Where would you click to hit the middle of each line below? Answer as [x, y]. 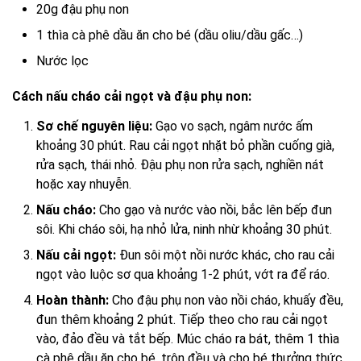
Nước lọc [62, 61]
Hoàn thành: [73, 300]
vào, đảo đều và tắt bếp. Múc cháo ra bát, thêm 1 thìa [188, 338]
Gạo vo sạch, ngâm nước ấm [232, 126]
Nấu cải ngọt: [76, 255]
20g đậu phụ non [83, 10]
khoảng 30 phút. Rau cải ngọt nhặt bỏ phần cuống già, [185, 145]
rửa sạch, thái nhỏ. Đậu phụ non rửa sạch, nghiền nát [180, 164]
